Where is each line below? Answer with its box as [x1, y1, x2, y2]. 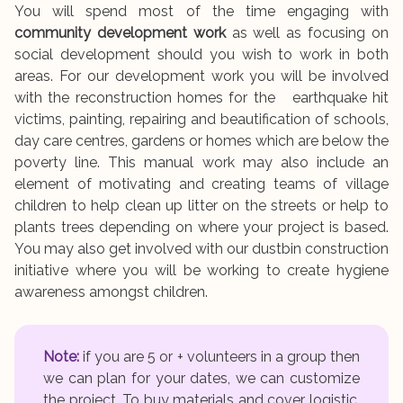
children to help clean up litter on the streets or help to [14, 196, 389, 214]
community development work [14, 23, 226, 41]
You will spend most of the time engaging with [14, 2, 389, 20]
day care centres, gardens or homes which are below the [14, 131, 389, 149]
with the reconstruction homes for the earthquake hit [14, 88, 389, 106]
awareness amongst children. [14, 282, 208, 300]
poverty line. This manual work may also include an [14, 153, 389, 171]
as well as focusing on [225, 23, 390, 41]
